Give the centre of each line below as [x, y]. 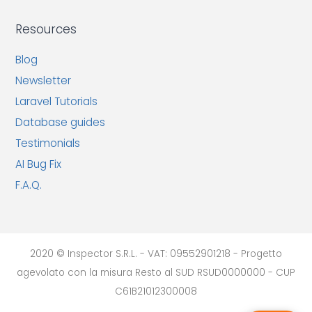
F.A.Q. [29, 185]
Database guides [61, 123]
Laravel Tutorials [57, 102]
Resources [46, 30]
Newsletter [44, 81]
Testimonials [48, 143]
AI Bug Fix [39, 164]
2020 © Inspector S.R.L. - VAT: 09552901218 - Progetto [156, 254]
